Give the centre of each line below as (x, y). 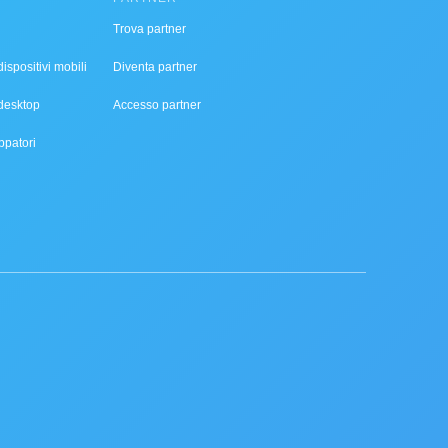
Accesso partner (157, 105)
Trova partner (149, 29)
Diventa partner (155, 67)
